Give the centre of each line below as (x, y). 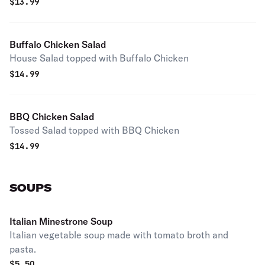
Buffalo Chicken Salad (58, 44)
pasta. (23, 249)
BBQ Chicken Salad (52, 117)
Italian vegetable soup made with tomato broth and (119, 235)
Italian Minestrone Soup (61, 221)
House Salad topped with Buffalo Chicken (99, 58)
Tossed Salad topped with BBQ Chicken (94, 130)
